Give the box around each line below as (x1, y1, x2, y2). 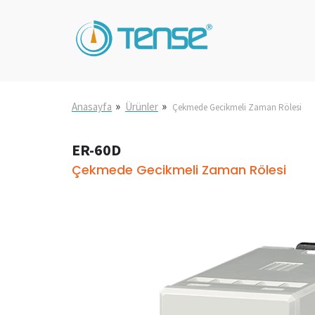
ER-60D (72, 140, 121, 160)
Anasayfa (72, 100, 112, 114)
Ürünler (125, 100, 158, 114)
